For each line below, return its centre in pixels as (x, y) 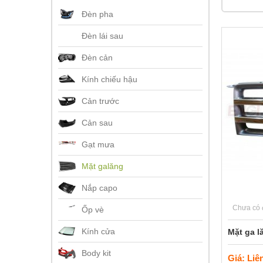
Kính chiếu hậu (109, 79)
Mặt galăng (102, 166)
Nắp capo (100, 188)
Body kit (96, 253)
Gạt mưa (98, 144)
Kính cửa (98, 231)
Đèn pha (97, 14)
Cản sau (97, 123)
